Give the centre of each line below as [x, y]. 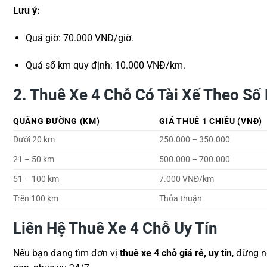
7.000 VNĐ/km [187, 179]
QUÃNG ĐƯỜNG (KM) [57, 121]
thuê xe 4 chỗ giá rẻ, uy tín [176, 253]
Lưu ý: [27, 11]
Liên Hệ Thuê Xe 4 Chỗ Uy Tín [115, 228]
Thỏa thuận [181, 198]
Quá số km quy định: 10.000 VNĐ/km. [105, 65]
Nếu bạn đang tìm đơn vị [66, 253]
